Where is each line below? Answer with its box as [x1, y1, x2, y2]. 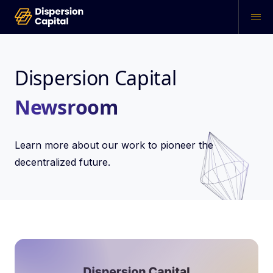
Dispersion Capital [15, 65, 177, 91]
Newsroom [15, 94, 118, 120]
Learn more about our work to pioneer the [15, 139, 213, 151]
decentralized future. [15, 156, 113, 168]
